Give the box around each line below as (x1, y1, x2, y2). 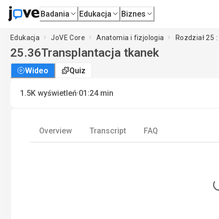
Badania (41, 9, 70, 19)
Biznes (121, 9, 146, 19)
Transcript (89, 126, 126, 135)
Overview (39, 126, 72, 135)
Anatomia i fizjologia (96, 33, 164, 42)
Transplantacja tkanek (41, 46, 159, 60)
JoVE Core (51, 33, 86, 42)
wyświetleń (38, 88, 77, 98)
